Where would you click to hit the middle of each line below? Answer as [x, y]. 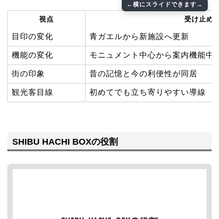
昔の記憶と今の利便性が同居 [143, 73]
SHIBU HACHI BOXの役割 [65, 142]
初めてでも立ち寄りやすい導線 [148, 92]
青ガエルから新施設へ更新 [139, 36]
